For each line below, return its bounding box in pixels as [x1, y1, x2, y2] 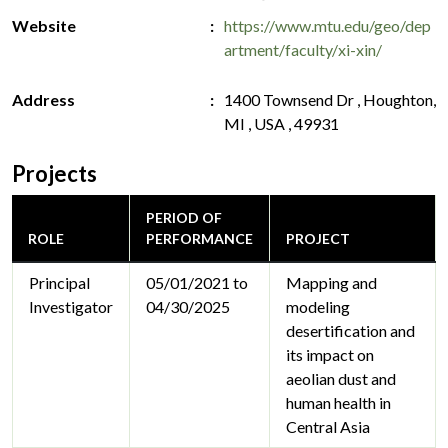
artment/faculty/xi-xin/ [224, 40, 382, 60]
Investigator [29, 297, 113, 317]
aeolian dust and [286, 369, 396, 389]
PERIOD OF [146, 209, 222, 227]
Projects [12, 160, 97, 188]
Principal [29, 273, 90, 293]
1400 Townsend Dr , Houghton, [224, 90, 436, 110]
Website [12, 16, 76, 36]
